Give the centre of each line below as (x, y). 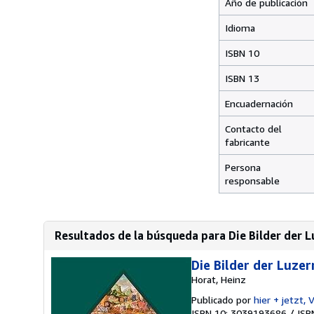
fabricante (247, 142)
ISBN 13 (244, 78)
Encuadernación (259, 103)
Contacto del (253, 129)
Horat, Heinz (219, 279)
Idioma (240, 28)
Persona (243, 167)
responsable (252, 180)
